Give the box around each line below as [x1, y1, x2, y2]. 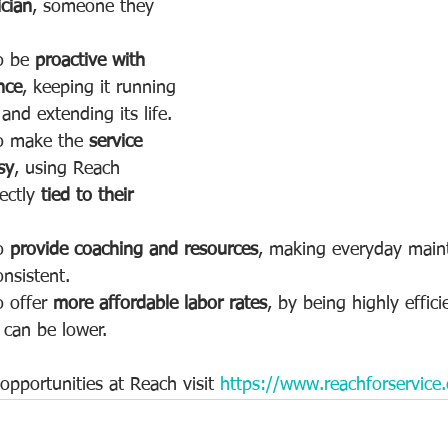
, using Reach [14, 160, 126, 178]
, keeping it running [22, 79, 182, 97]
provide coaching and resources [10, 241, 258, 259]
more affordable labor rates [53, 295, 267, 313]
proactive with [35, 52, 151, 70]
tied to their [41, 187, 139, 205]
